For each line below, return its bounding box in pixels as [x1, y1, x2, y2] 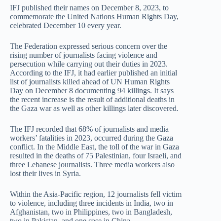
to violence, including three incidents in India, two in [10, 199, 173, 207]
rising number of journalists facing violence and [10, 51, 157, 59]
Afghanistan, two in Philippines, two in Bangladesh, [10, 208, 172, 216]
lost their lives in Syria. [10, 169, 81, 178]
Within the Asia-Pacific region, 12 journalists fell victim [10, 190, 182, 198]
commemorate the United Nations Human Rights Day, [10, 12, 179, 21]
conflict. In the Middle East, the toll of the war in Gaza [10, 143, 179, 151]
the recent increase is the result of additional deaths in [10, 95, 175, 104]
